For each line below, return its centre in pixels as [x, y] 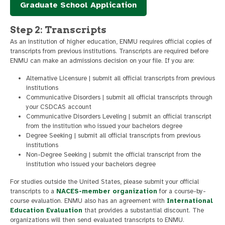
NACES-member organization [107, 192]
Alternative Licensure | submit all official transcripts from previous [121, 79]
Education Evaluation [46, 211]
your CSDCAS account [59, 107]
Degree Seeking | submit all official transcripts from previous [113, 136]
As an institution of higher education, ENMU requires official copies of [111, 42]
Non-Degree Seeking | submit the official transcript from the [114, 155]
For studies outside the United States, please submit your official [104, 182]
